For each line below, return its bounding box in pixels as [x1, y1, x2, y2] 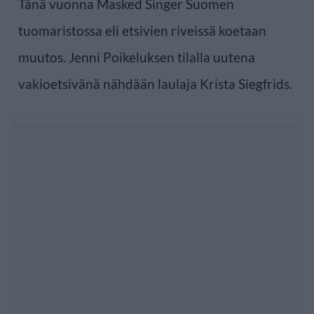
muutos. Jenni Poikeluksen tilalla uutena [18, 48, 255, 65]
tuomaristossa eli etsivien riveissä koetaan [18, 22, 266, 39]
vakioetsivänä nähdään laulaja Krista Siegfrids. [18, 75, 292, 92]
